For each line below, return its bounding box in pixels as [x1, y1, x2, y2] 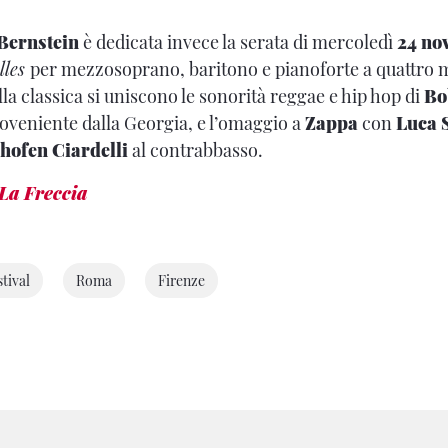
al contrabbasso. [128, 138, 263, 163]
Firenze [158, 271, 205, 291]
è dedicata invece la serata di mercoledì [79, 30, 397, 55]
